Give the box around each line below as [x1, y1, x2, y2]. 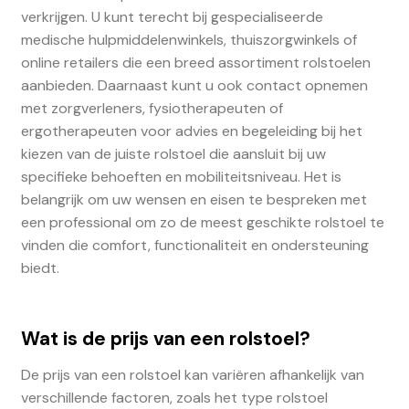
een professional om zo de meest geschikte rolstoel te [20, 213, 384, 233]
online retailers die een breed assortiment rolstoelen [20, 53, 371, 73]
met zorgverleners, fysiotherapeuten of [20, 99, 283, 119]
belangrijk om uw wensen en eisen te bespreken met [20, 190, 367, 210]
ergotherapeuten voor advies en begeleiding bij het [20, 121, 362, 142]
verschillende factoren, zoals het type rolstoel [20, 388, 328, 407]
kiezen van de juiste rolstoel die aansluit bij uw [20, 144, 326, 164]
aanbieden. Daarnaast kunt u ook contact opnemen [20, 76, 368, 96]
